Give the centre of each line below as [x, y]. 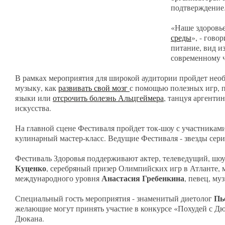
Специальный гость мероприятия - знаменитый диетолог [115, 198]
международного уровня [58, 178]
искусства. [34, 108]
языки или [34, 98]
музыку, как [37, 88]
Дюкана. [31, 218]
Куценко [31, 168]
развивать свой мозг [94, 88]
